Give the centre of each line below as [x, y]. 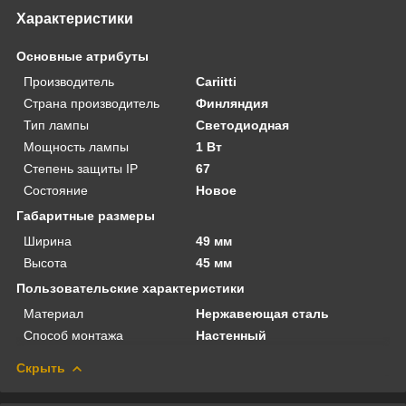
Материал [53, 313]
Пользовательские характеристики [130, 288]
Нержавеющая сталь [263, 313]
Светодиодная [243, 125]
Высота [45, 262]
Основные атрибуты [82, 56]
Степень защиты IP [81, 168]
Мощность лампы [76, 146]
